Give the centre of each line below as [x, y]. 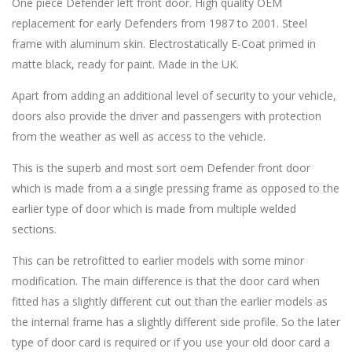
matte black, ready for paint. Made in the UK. [125, 64]
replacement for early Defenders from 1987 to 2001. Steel [159, 23]
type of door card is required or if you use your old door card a [171, 342]
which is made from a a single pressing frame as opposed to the [176, 188]
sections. [34, 229]
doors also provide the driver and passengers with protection [167, 116]
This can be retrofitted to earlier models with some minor [158, 260]
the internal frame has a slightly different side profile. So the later [176, 322]
